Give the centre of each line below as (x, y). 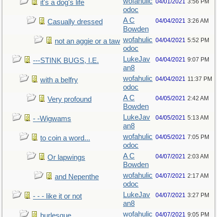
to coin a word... (65, 138)
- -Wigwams (52, 119)
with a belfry (59, 80)
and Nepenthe (77, 177)
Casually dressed (75, 22)
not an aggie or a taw (87, 41)
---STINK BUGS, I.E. (66, 61)
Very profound (70, 99)
